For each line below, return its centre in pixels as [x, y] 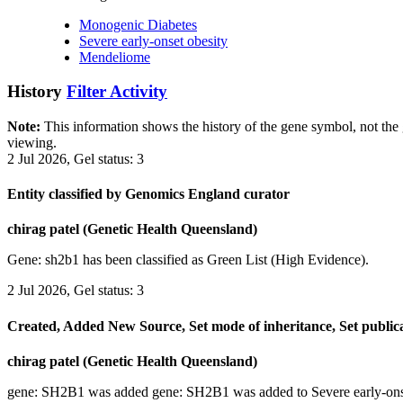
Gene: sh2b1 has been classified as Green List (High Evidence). [188, 260]
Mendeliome [115, 57]
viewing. [32, 142]
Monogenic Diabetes [138, 24]
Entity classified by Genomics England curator [148, 194]
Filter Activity [117, 92]
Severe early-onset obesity [153, 40]
